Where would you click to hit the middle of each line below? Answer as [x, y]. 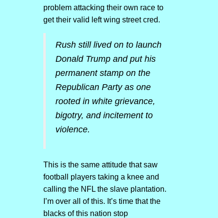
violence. [73, 129]
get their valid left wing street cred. [101, 20]
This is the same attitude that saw [100, 165]
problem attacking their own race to [103, 8]
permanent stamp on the [103, 73]
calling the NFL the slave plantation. [105, 189]
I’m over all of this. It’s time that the [102, 201]
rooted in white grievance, [105, 101]
